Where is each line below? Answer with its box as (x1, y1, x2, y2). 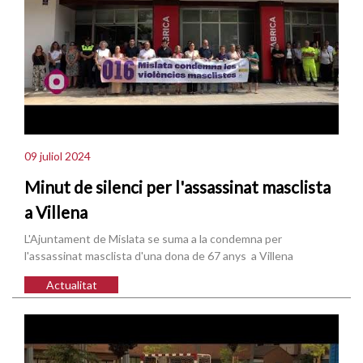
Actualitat (45, 278, 97, 293)
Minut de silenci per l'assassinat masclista (24, 176, 331, 197)
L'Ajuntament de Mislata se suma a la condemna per (24, 232, 282, 246)
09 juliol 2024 (24, 148, 91, 163)
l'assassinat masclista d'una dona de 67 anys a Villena (24, 249, 293, 263)
